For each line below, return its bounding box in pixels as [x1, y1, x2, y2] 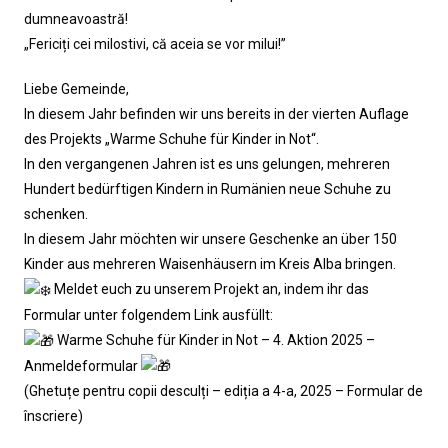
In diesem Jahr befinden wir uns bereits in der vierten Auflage [24, 105, 409, 122]
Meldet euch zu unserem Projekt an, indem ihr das [51, 280, 369, 297]
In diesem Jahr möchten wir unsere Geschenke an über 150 [24, 230, 397, 247]
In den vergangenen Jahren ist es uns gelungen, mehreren [24, 155, 390, 172]
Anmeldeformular [24, 357, 141, 374]
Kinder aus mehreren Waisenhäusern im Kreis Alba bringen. [24, 255, 396, 272]
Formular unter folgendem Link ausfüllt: [24, 306, 273, 323]
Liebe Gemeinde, [24, 80, 129, 97]
